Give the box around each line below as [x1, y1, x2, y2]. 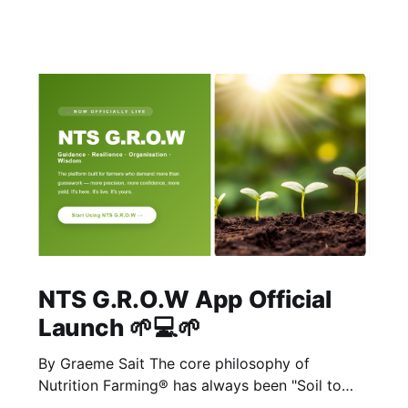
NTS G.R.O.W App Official [37, 285, 331, 314]
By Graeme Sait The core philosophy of [37, 354, 149, 373]
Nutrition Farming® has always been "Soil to [37, 376, 342, 395]
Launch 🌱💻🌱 [37, 313, 201, 342]
